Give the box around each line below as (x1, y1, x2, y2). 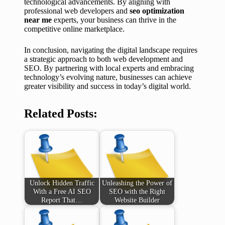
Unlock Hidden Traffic (29, 178, 94, 187)
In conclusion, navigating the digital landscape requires (24, 46, 197, 55)
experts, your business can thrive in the (52, 16, 176, 25)
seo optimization (130, 7, 184, 16)
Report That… (41, 195, 82, 204)
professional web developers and (24, 7, 130, 16)
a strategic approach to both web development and (24, 55, 183, 64)
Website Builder (115, 195, 160, 204)
